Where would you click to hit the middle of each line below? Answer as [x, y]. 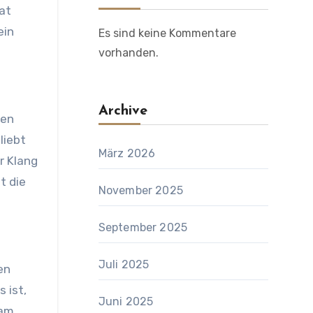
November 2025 [141, 190]
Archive [123, 111]
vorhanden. [128, 53]
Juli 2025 [124, 264]
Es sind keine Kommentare [167, 33]
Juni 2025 [126, 301]
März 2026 [127, 153]
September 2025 [143, 227]
